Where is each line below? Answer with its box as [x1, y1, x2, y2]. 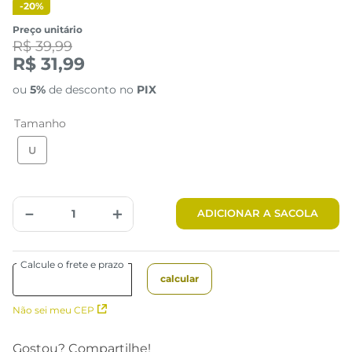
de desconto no [46, 82, 137, 97]
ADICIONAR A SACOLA [197, 207, 318, 220]
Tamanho [14, 115, 66, 130]
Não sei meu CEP [13, 303, 94, 316]
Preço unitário [13, 23, 82, 35]
